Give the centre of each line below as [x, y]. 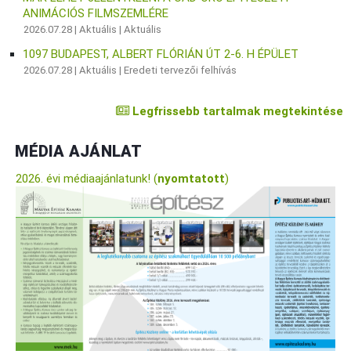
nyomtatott [192, 179]
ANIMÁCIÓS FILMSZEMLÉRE [96, 14]
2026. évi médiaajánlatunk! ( [87, 179]
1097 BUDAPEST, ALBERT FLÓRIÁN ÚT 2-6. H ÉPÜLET [161, 54]
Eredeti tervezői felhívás [181, 71]
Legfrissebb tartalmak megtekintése [236, 112]
